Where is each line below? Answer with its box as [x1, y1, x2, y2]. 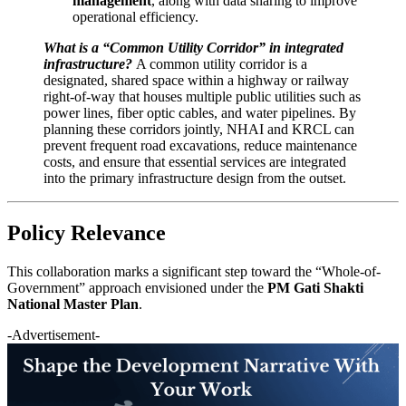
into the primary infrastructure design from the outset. [43, 169, 346, 186]
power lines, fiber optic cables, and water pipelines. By [43, 104, 356, 121]
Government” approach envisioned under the [7, 279, 267, 295]
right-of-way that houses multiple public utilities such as [43, 88, 361, 104]
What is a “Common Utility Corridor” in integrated [43, 39, 343, 55]
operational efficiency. [72, 8, 198, 24]
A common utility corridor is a [136, 55, 307, 72]
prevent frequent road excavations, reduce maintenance [43, 137, 357, 153]
